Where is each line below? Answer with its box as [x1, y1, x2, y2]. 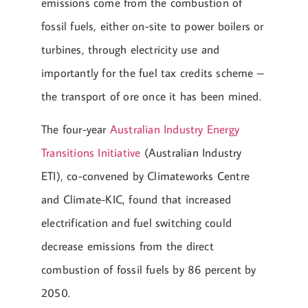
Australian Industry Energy [109, 121, 240, 137]
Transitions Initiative [41, 144, 141, 160]
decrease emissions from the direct [41, 238, 214, 254]
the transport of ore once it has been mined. [41, 88, 261, 104]
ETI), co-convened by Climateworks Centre [41, 168, 250, 184]
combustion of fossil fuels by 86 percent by [41, 261, 256, 277]
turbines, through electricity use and [41, 41, 220, 57]
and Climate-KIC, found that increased [41, 191, 232, 207]
